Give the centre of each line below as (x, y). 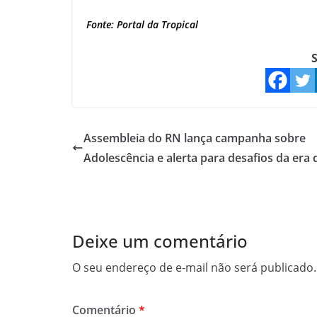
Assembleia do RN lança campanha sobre (195, 138)
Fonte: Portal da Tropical (144, 25)
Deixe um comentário (160, 241)
